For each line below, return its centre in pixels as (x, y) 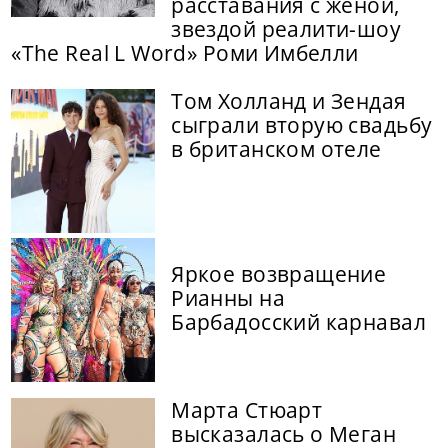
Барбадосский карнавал (298, 321)
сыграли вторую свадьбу (302, 124)
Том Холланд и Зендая (289, 100)
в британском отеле (276, 148)
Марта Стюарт (247, 409)
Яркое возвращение (279, 273)
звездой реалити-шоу (286, 28)
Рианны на (228, 297)
